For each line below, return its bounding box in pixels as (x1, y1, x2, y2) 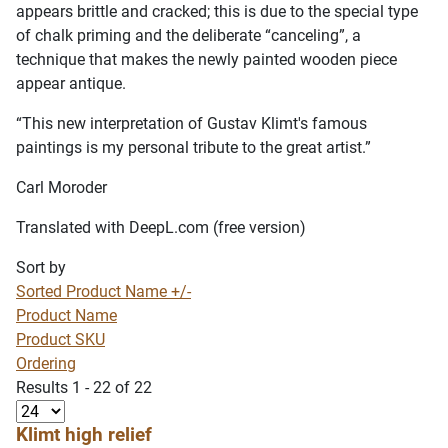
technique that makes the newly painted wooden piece (16, 50, 397, 69)
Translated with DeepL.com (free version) (16, 218, 306, 237)
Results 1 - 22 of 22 (16, 378, 152, 397)
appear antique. (16, 74, 126, 93)
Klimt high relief (16, 423, 152, 446)
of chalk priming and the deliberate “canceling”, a (16, 26, 361, 45)
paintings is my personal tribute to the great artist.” (16, 138, 371, 157)
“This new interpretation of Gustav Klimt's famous (16, 114, 367, 133)
